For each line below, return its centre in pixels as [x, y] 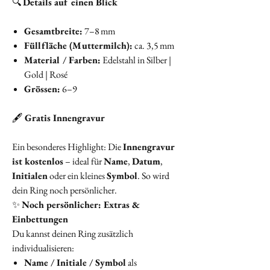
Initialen [30, 176]
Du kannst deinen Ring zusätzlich [73, 234]
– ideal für [83, 162]
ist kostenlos [38, 162]
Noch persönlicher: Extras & [81, 205]
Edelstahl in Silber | [136, 60]
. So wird [153, 176]
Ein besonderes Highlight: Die [67, 147]
